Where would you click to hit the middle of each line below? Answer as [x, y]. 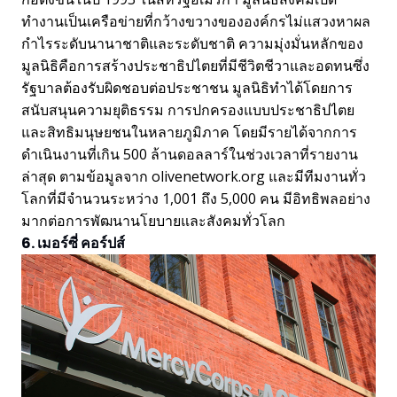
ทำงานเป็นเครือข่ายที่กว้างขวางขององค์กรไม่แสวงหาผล [196, 22]
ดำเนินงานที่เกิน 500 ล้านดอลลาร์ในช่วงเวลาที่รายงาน [190, 155]
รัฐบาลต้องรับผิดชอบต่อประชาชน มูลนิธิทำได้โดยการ [187, 88]
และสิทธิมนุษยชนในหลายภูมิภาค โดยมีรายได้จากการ [189, 132]
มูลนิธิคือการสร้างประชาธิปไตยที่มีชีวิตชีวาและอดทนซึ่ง [195, 66]
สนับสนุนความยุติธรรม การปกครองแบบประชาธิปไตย [188, 110]
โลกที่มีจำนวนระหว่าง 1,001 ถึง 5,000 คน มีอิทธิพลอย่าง [196, 199]
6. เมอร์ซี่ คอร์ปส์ [73, 244]
